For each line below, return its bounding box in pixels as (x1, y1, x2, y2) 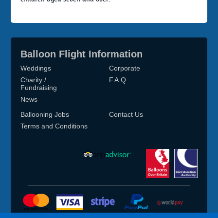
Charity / (20, 75, 47, 84)
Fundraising (20, 83, 57, 91)
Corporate (109, 64, 140, 72)
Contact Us (109, 110, 143, 119)
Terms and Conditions (20, 122, 88, 130)
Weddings (20, 64, 52, 72)
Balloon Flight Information (20, 49, 143, 60)
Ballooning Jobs (20, 110, 70, 119)
